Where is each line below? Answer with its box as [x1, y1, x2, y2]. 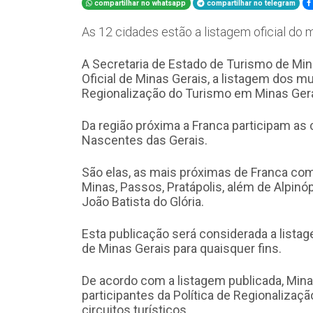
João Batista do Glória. [82, 194, 207, 209]
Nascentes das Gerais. [82, 133, 208, 147]
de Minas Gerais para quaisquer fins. [82, 241, 284, 256]
